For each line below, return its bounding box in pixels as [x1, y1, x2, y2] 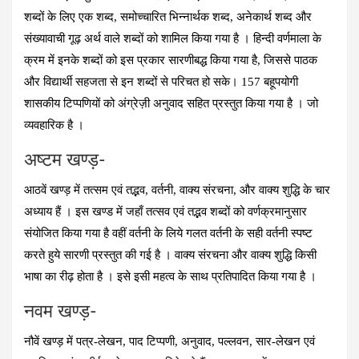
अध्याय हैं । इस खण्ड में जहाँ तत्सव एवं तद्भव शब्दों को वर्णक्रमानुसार [24, 204, 307, 218]
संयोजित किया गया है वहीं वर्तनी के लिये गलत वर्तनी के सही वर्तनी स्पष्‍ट [24, 226, 313, 240]
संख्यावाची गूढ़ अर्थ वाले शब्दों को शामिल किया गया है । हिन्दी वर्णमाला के [24, 31, 321, 45]
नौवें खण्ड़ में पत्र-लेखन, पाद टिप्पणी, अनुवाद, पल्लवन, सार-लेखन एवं [24, 334, 315, 348]
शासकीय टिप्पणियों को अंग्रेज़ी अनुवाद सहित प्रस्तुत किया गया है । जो [24, 96, 318, 110]
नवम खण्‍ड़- [24, 301, 97, 321]
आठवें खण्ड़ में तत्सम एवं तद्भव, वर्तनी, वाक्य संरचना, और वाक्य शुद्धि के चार [24, 183, 330, 196]
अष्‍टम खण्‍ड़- [24, 150, 106, 169]
